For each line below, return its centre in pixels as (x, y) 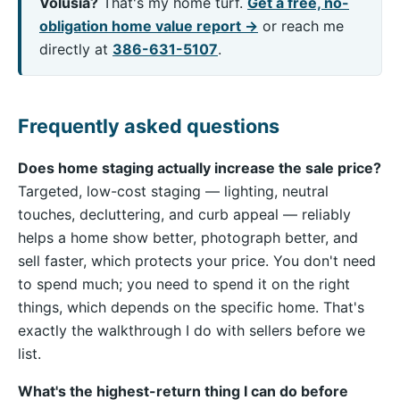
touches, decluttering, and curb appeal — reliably (184, 215)
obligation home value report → (149, 26)
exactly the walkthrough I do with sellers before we (192, 331)
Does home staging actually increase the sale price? (200, 168)
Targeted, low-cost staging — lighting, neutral (173, 192)
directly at (76, 50)
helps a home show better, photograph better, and (188, 238)
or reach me (301, 26)
